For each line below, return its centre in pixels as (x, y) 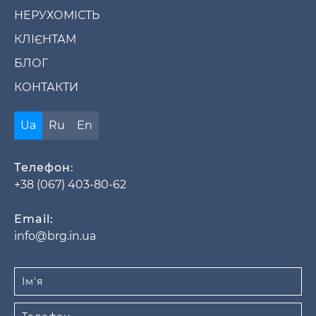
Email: (34, 219)
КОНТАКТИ (46, 87)
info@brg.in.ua (55, 236)
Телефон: (44, 167)
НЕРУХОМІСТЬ (57, 15)
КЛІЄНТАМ (45, 39)
